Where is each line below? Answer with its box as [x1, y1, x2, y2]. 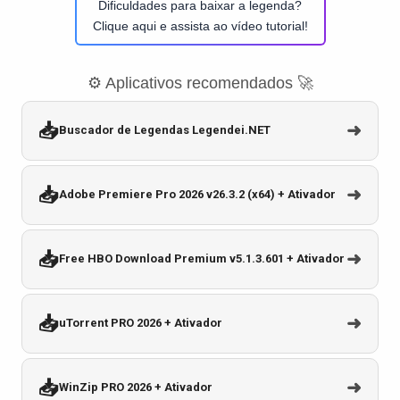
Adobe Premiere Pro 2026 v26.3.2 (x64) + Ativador [59, 187, 336, 202]
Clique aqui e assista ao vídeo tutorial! [92, 18, 308, 33]
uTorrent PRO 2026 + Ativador [59, 316, 222, 330]
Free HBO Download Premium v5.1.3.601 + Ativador [59, 252, 345, 266]
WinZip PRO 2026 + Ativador [59, 380, 212, 395]
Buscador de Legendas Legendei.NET [59, 123, 271, 137]
